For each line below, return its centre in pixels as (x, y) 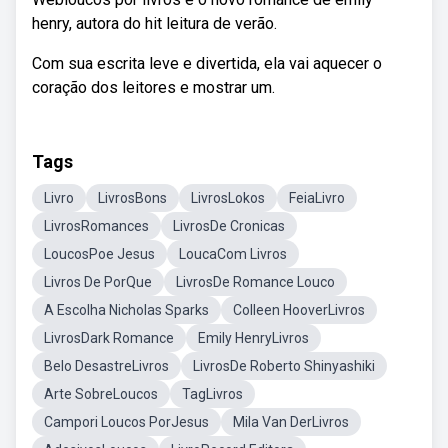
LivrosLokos (228, 198)
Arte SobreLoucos (101, 394)
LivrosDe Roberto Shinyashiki (284, 366)
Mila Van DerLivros (291, 422)
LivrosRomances (96, 226)
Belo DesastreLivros (106, 366)
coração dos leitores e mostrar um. (153, 87)
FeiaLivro (317, 198)
